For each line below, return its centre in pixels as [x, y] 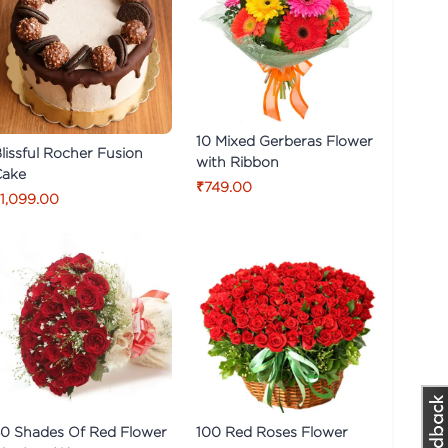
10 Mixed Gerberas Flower [284, 141]
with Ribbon [237, 162]
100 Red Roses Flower [272, 431]
